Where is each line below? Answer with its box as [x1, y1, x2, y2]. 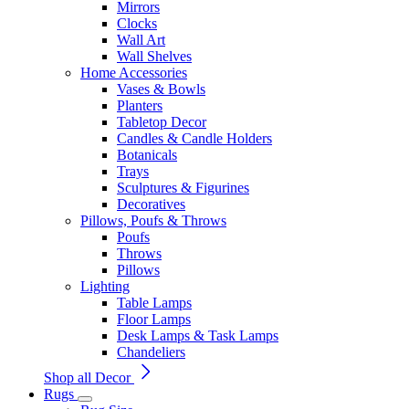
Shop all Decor [44, 370, 134, 385]
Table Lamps [117, 295, 192, 310]
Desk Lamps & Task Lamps [117, 328, 278, 343]
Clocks [117, 16, 157, 31]
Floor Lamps [117, 311, 191, 327]
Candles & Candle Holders [117, 131, 272, 146]
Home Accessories [80, 65, 187, 80]
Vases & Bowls [117, 81, 205, 97]
